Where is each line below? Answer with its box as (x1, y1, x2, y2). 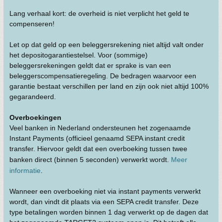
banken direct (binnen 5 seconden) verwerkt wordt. (9, 156, 171, 164)
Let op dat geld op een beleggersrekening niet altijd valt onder (9, 41, 204, 49)
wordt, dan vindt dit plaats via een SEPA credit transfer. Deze (9, 198, 199, 206)
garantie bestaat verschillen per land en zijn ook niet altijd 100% (9, 82, 209, 90)
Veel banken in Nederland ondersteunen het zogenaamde (9, 124, 191, 132)
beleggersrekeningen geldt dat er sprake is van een (9, 61, 171, 69)
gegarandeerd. (9, 93, 56, 101)
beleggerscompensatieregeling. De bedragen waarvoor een (9, 72, 196, 80)
